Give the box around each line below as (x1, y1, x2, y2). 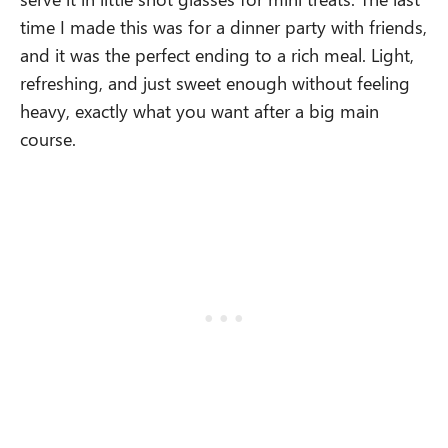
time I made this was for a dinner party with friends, (20, 14, 427, 39)
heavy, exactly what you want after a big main (20, 98, 379, 123)
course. (20, 126, 76, 151)
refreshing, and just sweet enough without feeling (20, 70, 410, 95)
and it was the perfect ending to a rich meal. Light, (20, 42, 414, 67)
